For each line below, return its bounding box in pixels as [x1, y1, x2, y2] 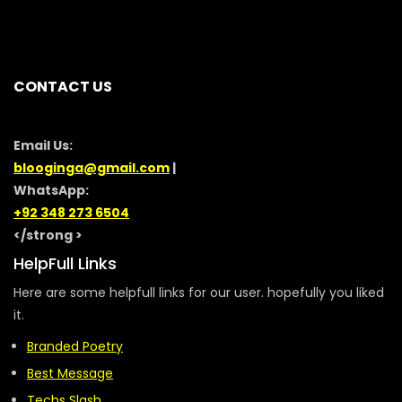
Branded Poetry [27, 337, 123, 355]
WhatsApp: [13, 181, 89, 199]
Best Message [27, 364, 113, 382]
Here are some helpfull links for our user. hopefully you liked [13, 284, 384, 301]
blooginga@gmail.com [13, 159, 170, 177]
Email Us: [13, 136, 73, 154]
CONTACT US [13, 76, 112, 97]
